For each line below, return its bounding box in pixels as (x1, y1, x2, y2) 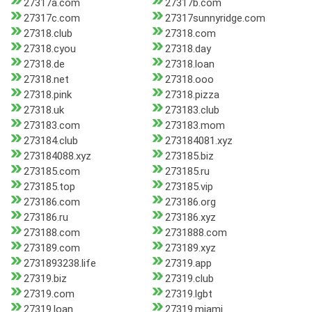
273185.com (24, 165, 80, 178)
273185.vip (164, 180, 213, 194)
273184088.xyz (24, 150, 91, 163)
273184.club (24, 134, 78, 148)
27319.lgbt (164, 288, 212, 301)
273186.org (164, 196, 216, 209)
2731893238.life (24, 257, 96, 270)
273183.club (164, 104, 219, 117)
